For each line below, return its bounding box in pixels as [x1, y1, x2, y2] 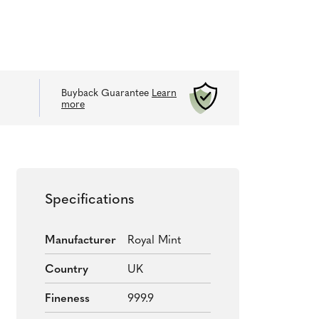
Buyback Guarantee [61, 88, 152, 99]
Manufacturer [44, 234, 116, 246]
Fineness [44, 293, 90, 305]
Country [44, 263, 88, 276]
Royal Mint [127, 234, 182, 246]
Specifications [44, 192, 134, 207]
